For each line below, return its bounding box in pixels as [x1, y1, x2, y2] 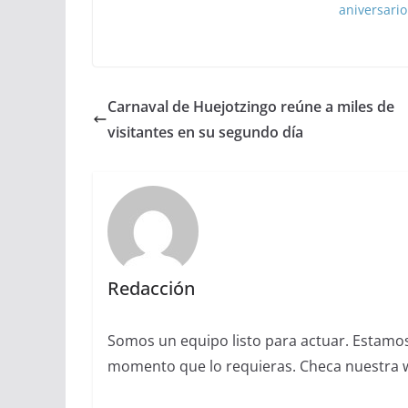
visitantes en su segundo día [107, 121, 303, 142]
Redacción [107, 276, 195, 301]
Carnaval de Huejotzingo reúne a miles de [107, 96, 394, 117]
